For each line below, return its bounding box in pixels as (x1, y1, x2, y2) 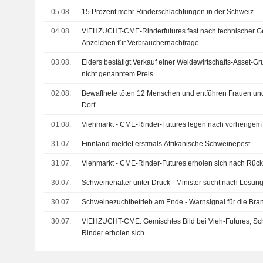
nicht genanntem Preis (82, 70, 154, 78)
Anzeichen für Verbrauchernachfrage (82, 39, 200, 47)
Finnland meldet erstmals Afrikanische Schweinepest (82, 140, 251, 148)
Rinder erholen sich (82, 229, 145, 237)
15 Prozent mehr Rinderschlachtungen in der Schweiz (82, 8, 254, 16)
